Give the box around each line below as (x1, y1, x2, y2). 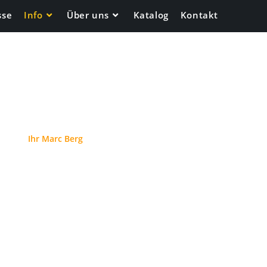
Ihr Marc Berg (27, 133, 83, 144)
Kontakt (180, 9, 218, 21)
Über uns (67, 9, 109, 21)
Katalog (133, 9, 169, 21)
